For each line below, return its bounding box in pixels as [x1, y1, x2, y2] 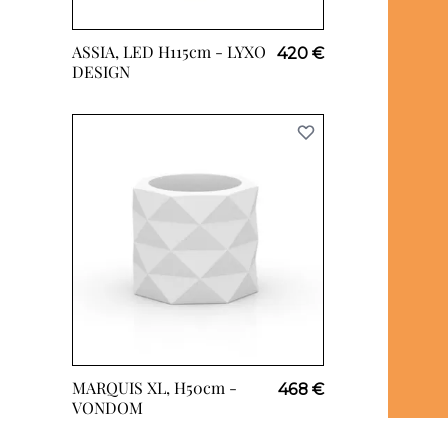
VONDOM [72, 397, 143, 418]
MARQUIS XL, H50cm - [72, 377, 237, 398]
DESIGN [72, 61, 130, 82]
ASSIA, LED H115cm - [72, 41, 227, 62]
